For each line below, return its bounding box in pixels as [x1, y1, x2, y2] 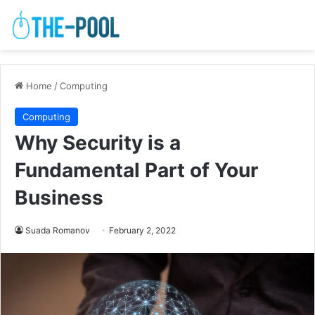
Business [15, 186, 103, 210]
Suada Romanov [25, 225, 90, 236]
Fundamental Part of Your [15, 158, 258, 183]
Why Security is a [15, 131, 181, 155]
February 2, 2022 [109, 225, 176, 236]
